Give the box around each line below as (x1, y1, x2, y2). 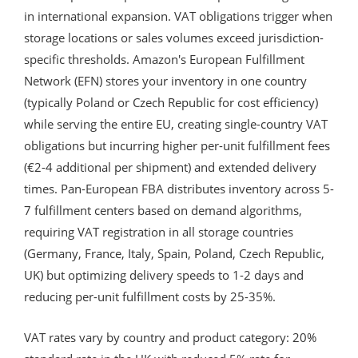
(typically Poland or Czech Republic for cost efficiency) (24, 93, 318, 110)
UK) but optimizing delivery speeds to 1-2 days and (24, 266, 304, 283)
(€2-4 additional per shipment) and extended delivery (24, 158, 316, 175)
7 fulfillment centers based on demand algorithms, (24, 201, 302, 218)
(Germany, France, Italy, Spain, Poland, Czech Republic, (24, 245, 324, 261)
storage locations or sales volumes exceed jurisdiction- (24, 29, 324, 46)
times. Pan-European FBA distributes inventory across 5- (24, 180, 334, 197)
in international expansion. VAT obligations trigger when (24, 7, 332, 24)
